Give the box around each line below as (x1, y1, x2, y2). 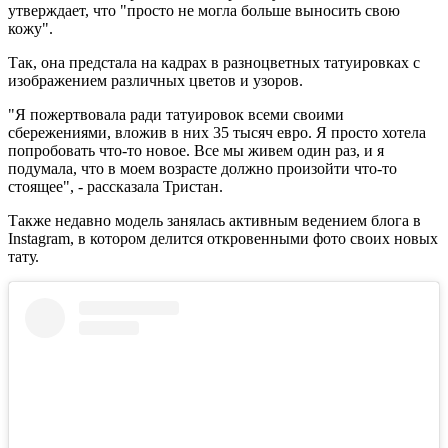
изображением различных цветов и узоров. (8, 71, 303, 89)
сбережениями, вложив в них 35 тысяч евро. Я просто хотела (8, 123, 426, 141)
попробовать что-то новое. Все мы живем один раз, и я (8, 141, 384, 159)
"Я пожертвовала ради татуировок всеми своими (8, 105, 344, 123)
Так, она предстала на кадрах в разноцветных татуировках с (8, 53, 420, 71)
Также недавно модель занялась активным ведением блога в (8, 211, 421, 229)
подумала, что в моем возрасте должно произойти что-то (8, 159, 397, 177)
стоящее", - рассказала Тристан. (8, 177, 223, 195)
